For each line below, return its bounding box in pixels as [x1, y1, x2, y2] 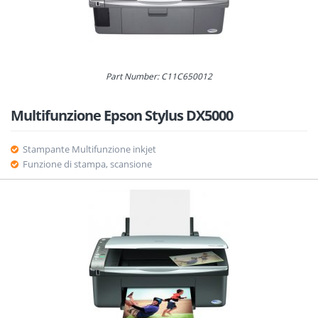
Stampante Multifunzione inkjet [22, 143, 156, 155]
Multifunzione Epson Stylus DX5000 [11, 106, 233, 125]
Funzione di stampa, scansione [22, 158, 152, 170]
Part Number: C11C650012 [106, 70, 212, 82]
